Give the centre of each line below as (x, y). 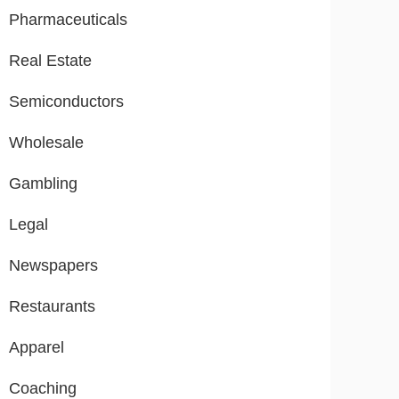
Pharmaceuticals (68, 20)
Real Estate (50, 61)
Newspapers (53, 266)
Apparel (37, 348)
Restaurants (52, 307)
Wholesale (46, 143)
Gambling (43, 184)
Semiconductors (66, 102)
